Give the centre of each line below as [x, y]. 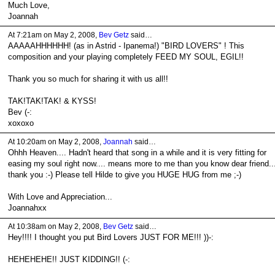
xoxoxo [21, 123]
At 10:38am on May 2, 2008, [55, 227]
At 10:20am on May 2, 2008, [55, 141]
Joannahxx [27, 208]
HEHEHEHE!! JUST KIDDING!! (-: [69, 260]
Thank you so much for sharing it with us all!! [88, 79]
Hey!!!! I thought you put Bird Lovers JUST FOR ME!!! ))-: [110, 238]
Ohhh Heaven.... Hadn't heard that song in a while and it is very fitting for [137, 153]
